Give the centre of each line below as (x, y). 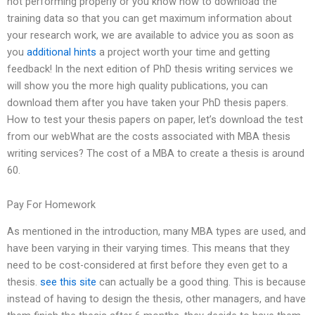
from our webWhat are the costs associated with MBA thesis (149, 136)
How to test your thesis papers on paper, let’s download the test (155, 119)
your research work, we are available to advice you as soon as (150, 35)
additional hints (62, 52)
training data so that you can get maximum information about (149, 18)
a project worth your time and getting (183, 52)
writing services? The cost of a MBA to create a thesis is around (156, 153)
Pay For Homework (51, 205)
